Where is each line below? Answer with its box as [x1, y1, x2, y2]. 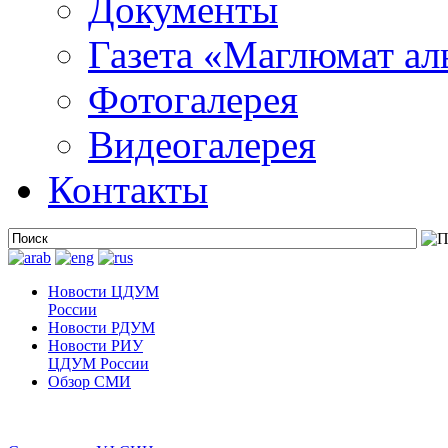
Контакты [48, 168, 208, 211]
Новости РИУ [48, 337, 143, 354]
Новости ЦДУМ [48, 283, 159, 300]
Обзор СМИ [48, 373, 131, 390]
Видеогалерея [88, 123, 316, 166]
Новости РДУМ [48, 319, 155, 336]
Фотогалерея [88, 78, 298, 121]
